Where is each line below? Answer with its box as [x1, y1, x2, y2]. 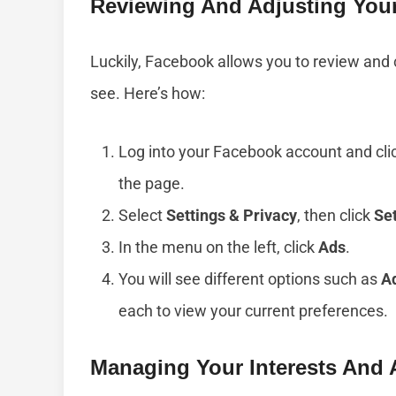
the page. [118, 174, 185, 194]
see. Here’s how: [90, 84, 205, 103]
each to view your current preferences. [118, 301, 388, 321]
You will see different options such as [118, 270, 381, 289]
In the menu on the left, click [118, 238, 318, 257]
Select [118, 206, 166, 225]
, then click [297, 206, 374, 225]
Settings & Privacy [166, 206, 297, 225]
